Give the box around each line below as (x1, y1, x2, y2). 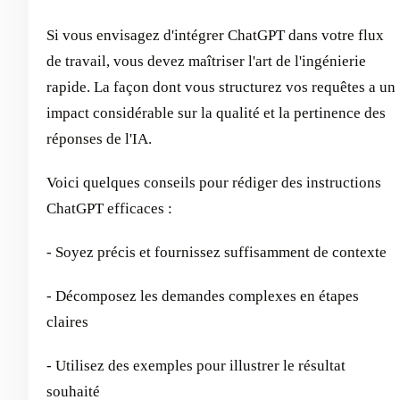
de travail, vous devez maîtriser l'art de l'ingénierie (46, 52, 366, 70)
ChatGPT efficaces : (46, 199, 172, 217)
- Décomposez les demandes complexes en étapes (46, 287, 359, 304)
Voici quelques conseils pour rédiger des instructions (46, 173, 381, 191)
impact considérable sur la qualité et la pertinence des (46, 104, 386, 121)
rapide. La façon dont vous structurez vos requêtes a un (46, 78, 396, 96)
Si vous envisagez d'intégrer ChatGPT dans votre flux (46, 26, 384, 44)
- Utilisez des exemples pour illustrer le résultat (46, 356, 346, 374)
